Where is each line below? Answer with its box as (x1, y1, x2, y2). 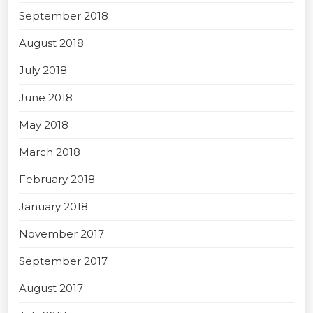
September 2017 (19, 254, 108, 268)
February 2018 (19, 172, 95, 186)
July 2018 (19, 63, 67, 77)
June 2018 (19, 90, 73, 104)
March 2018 (19, 145, 80, 159)
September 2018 (19, 8, 108, 22)
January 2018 (19, 199, 88, 213)
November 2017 (19, 226, 104, 240)
